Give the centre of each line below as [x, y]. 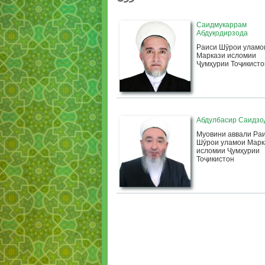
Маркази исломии [226, 56]
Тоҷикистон [215, 159]
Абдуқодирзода [222, 33]
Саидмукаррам [222, 25]
